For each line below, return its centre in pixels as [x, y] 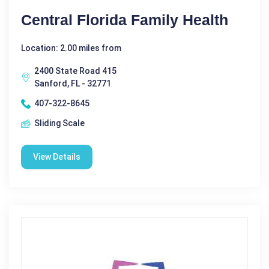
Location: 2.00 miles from [71, 48]
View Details [57, 157]
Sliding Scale [59, 123]
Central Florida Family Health [125, 20]
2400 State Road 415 [75, 71]
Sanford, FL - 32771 [73, 84]
